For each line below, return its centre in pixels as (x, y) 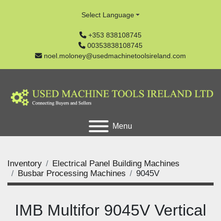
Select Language (108, 15)
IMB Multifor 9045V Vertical (110, 210)
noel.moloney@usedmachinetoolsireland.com (115, 56)
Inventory (25, 164)
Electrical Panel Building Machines (116, 164)
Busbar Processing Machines (72, 173)
